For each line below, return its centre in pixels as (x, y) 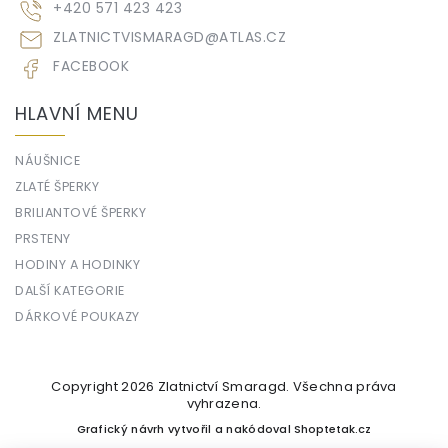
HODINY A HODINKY (77, 265)
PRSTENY (43, 239)
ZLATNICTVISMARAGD (129, 37)
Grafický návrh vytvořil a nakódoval (185, 429)
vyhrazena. (224, 404)
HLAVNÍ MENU (77, 114)
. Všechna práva (341, 387)
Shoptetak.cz (333, 429)
